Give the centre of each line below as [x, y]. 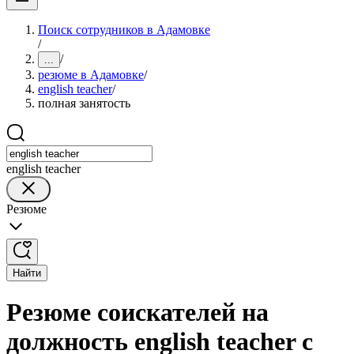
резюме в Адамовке [91, 75]
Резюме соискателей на [137, 313]
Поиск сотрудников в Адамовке [124, 30]
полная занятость [84, 103]
